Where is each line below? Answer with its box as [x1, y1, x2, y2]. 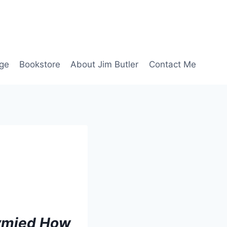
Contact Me [148, 59, 196, 69]
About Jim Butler [70, 59, 139, 69]
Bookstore [19, 59, 61, 69]
